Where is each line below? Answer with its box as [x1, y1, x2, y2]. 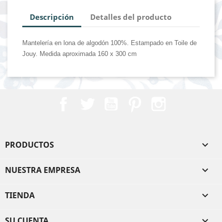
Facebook [73, 93, 110, 105]
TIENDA [5, 189, 35, 201]
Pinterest [145, 93, 179, 105]
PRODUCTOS [5, 139, 54, 150]
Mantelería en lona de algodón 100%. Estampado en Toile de [22, 39, 197, 47]
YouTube [121, 93, 154, 105]
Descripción [30, 12, 74, 22]
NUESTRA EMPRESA [5, 164, 80, 175]
